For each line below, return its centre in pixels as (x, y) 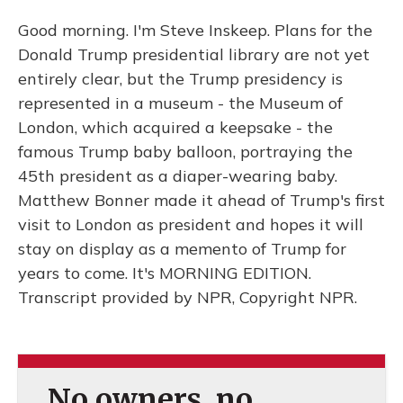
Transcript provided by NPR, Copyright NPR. (188, 297)
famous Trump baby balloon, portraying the (185, 152)
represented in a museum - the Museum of (180, 103)
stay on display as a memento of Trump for (182, 249)
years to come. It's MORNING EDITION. (165, 273)
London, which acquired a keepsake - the (175, 127)
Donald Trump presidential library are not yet (194, 54)
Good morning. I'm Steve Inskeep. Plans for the (195, 30)
